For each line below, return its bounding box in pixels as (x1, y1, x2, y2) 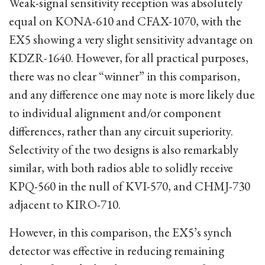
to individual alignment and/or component (9, 105, 221, 121)
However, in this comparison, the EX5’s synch (9, 224, 232, 240)
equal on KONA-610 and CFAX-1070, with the (9, 13, 241, 29)
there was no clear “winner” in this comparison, (9, 68, 240, 84)
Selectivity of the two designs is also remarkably (9, 141, 238, 157)
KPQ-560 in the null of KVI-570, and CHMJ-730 (9, 178, 250, 194)
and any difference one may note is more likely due (9, 86, 255, 102)
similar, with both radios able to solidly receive (9, 160, 233, 176)
